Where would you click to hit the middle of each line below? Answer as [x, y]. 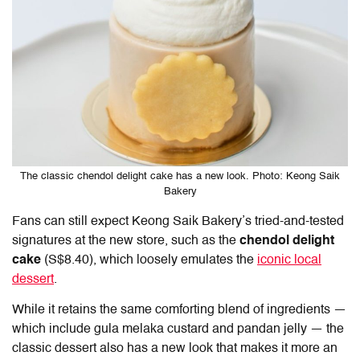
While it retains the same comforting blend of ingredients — [179, 310]
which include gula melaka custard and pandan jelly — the [178, 329]
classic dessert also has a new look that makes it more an [175, 348]
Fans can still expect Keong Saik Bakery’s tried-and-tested [178, 221]
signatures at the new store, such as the [126, 241]
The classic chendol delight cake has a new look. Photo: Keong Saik [180, 176]
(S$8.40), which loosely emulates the [149, 260]
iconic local [289, 260]
